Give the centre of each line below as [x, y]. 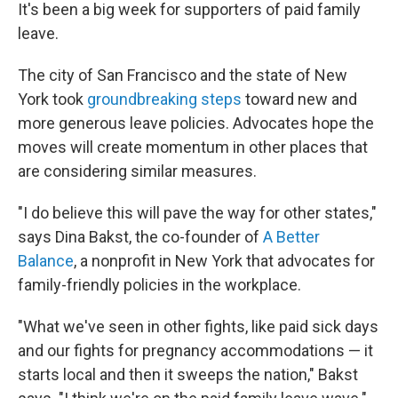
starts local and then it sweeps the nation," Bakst [188, 374]
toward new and [299, 99]
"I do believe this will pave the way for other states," [197, 213]
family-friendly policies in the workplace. [159, 285]
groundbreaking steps [164, 99]
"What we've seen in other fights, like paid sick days [198, 326]
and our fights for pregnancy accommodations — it [195, 350]
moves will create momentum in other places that [193, 147]
